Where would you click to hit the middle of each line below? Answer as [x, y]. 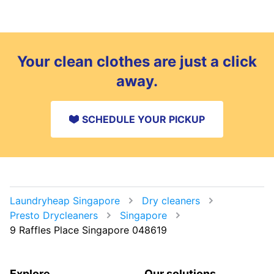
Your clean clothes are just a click [137, 62]
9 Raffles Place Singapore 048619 [88, 230]
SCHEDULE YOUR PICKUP [143, 120]
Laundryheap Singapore [65, 201]
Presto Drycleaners [54, 216]
